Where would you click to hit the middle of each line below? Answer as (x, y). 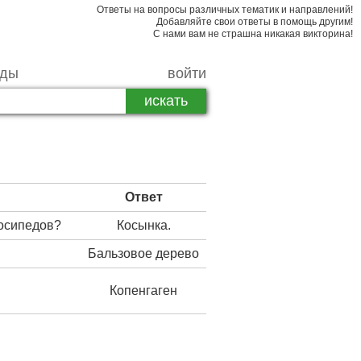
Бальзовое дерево (143, 253)
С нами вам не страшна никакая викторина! (253, 34)
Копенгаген (143, 290)
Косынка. (143, 225)
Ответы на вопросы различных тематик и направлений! (225, 10)
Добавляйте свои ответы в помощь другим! (255, 22)
